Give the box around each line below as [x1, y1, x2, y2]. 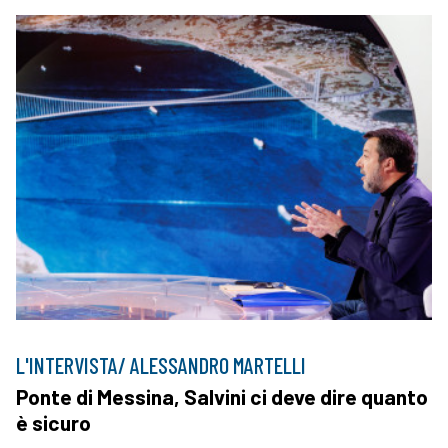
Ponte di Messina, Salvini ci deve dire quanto [16, 383, 428, 409]
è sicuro [16, 409, 91, 435]
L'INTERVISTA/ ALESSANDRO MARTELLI [16, 351, 306, 378]
